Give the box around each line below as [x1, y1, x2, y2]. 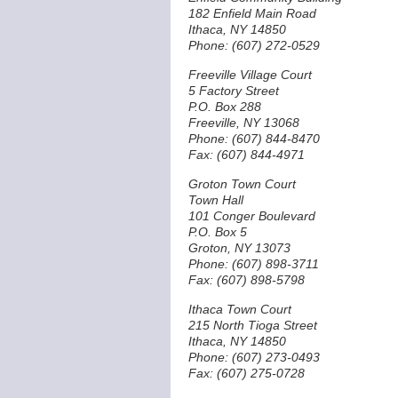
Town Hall [188, 193, 243, 207]
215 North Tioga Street [188, 318, 317, 332]
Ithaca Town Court [188, 302, 291, 316]
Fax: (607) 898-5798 [188, 273, 305, 287]
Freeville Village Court [188, 68, 312, 82]
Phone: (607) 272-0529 [188, 38, 320, 52]
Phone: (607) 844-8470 [188, 131, 320, 146]
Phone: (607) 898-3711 [188, 257, 319, 271]
